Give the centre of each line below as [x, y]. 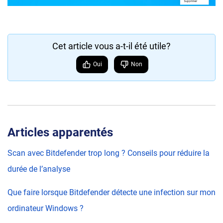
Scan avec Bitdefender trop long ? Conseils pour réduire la [109, 153]
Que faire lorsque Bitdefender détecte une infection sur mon [111, 192]
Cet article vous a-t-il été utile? [111, 46]
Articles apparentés [60, 132]
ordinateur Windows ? [46, 208]
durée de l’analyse [39, 169]
